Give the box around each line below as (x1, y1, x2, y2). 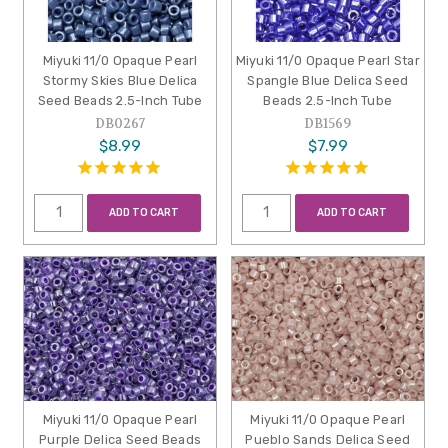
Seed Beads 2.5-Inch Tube (37, 93, 203, 109)
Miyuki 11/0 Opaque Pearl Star (235, 53, 420, 69)
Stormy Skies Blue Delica (42, 73, 198, 89)
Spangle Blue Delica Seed (247, 73, 409, 89)
